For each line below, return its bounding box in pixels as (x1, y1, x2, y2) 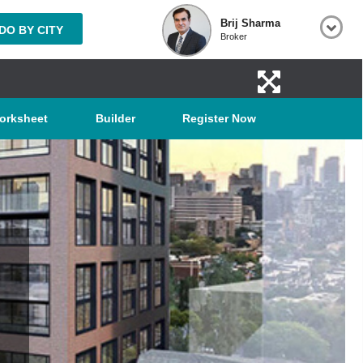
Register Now (182, 112, 257, 125)
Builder (95, 112, 135, 125)
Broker (220, 31, 247, 41)
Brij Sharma (220, 17, 280, 30)
